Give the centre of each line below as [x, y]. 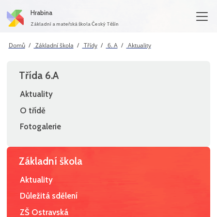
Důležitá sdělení [49, 196]
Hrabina [41, 13]
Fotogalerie [41, 127]
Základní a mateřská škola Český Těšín [75, 24]
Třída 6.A [39, 76]
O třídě [33, 110]
